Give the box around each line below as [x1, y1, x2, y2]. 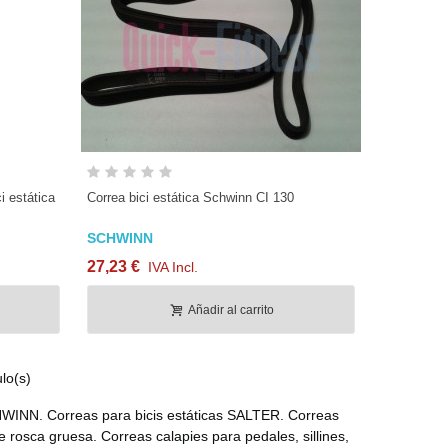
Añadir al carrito [187, 303, 274, 318]
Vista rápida [197, 165, 263, 180]
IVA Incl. [147, 259, 198, 276]
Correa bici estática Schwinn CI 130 [86, 190, 294, 206]
